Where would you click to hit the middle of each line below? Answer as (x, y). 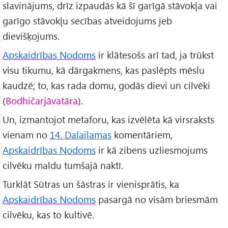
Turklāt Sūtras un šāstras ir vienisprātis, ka (91, 184)
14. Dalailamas (81, 135)
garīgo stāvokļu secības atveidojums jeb (87, 21)
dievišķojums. (31, 36)
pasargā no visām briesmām (157, 199)
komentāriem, (142, 135)
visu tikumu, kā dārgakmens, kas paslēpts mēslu (104, 70)
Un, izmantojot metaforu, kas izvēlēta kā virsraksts (108, 120)
